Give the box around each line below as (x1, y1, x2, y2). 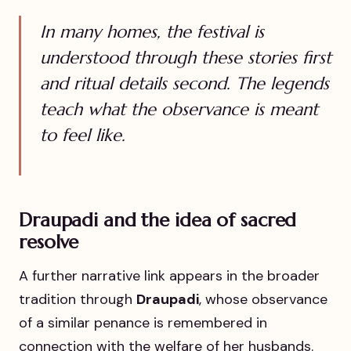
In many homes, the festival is (40, 21, 264, 43)
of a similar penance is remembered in (19, 313, 267, 333)
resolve (19, 230, 79, 255)
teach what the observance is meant (40, 99, 318, 121)
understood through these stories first (40, 47, 331, 69)
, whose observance (199, 290, 327, 309)
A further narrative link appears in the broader (19, 266, 320, 286)
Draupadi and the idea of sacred (19, 208, 297, 233)
